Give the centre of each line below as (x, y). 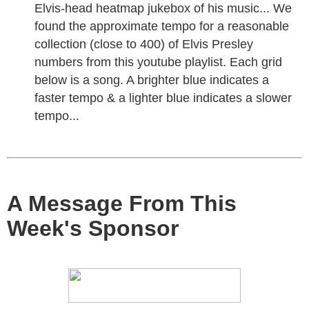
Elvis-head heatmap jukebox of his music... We (163, 8)
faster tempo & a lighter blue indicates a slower (163, 98)
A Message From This (122, 203)
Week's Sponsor (93, 228)
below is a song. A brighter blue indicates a (152, 80)
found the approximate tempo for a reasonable (162, 26)
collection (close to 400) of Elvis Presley (144, 44)
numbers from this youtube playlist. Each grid (158, 62)
